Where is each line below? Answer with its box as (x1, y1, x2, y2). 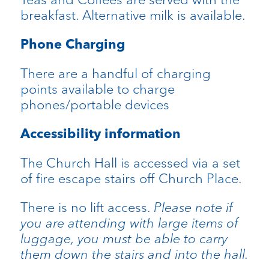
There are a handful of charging (20, 65, 211, 82)
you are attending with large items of (20, 214, 238, 232)
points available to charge (20, 80, 175, 98)
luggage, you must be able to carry (20, 230, 228, 247)
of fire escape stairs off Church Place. (20, 170, 242, 187)
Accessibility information (20, 125, 181, 142)
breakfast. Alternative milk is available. (20, 7, 246, 24)
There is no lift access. (20, 199, 154, 216)
